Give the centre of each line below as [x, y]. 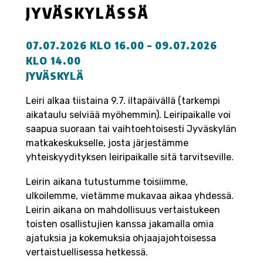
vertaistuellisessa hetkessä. [87, 252]
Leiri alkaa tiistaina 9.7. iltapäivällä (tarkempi [123, 101]
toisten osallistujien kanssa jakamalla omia [120, 224]
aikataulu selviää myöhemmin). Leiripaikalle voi [128, 115]
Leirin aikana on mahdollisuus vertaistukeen [123, 210]
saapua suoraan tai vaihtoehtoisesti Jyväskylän [131, 129]
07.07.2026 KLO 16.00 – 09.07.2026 [122, 45]
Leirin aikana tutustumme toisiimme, [107, 182]
